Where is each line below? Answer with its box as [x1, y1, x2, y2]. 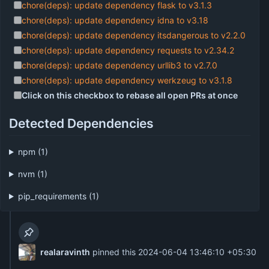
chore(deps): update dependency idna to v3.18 [22, 14, 209, 25]
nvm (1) [17, 168, 47, 179]
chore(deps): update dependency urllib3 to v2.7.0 [22, 59, 218, 70]
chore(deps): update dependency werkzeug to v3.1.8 [22, 74, 233, 85]
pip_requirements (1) [17, 190, 99, 201]
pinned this [89, 247, 138, 258]
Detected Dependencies [9, 115, 154, 131]
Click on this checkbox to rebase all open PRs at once [22, 89, 238, 100]
